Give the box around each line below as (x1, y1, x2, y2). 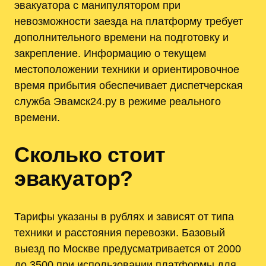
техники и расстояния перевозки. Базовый (14, 226, 225, 239)
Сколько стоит (14, 142, 166, 167)
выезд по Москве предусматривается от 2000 (14, 242, 241, 255)
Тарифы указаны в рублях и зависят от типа (14, 210, 234, 223)
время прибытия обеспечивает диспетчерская (14, 79, 243, 92)
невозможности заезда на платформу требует (14, 15, 243, 28)
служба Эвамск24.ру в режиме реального (14, 95, 221, 108)
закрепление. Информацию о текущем (14, 47, 206, 60)
